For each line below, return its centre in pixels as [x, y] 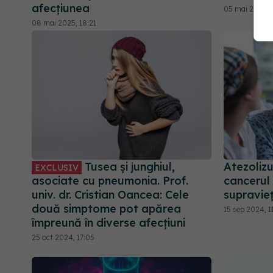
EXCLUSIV [57, 167]
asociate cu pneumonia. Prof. [110, 180]
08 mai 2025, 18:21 [64, 23]
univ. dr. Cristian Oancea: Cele [110, 194]
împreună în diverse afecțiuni [108, 222]
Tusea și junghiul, [128, 166]
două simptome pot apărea [106, 208]
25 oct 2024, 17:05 [63, 237]
